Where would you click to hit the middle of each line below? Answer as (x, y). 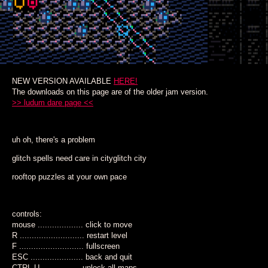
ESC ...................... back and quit (72, 257)
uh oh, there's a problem (54, 140)
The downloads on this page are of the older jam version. (110, 92)
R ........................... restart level (70, 235)
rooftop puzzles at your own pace (69, 177)
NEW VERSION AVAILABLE (63, 81)
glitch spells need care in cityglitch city (79, 158)
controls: (27, 214)
